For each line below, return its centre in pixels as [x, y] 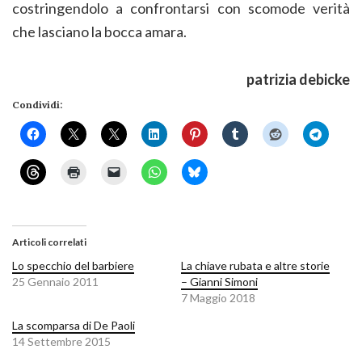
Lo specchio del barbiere [73, 266]
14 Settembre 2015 [61, 342]
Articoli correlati [49, 242]
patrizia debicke [298, 80]
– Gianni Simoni [219, 282]
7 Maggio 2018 [218, 298]
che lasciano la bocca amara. [99, 32]
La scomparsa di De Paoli [74, 326]
